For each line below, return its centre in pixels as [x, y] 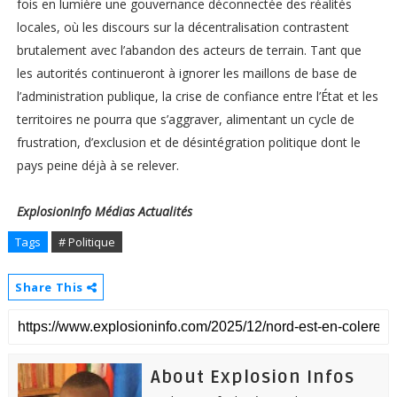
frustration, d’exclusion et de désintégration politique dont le [188, 143]
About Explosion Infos [252, 378]
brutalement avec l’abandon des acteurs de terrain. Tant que [189, 51]
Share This [51, 288]
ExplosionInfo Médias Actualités [106, 212]
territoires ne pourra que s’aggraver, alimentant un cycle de [185, 120]
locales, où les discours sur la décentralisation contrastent [183, 27]
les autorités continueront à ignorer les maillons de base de [187, 74]
